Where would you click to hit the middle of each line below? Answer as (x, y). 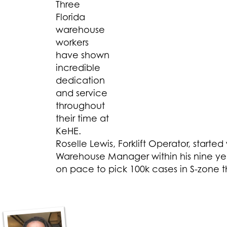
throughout (80, 106)
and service (82, 93)
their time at (82, 118)
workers (72, 42)
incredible (78, 68)
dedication (80, 80)
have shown (83, 55)
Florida (70, 17)
